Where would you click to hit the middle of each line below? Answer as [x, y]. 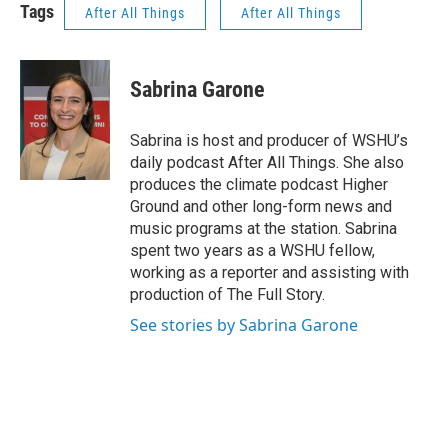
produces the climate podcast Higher [259, 184]
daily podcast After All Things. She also [267, 162]
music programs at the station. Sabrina [263, 228]
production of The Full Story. [227, 294]
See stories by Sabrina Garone [244, 325]
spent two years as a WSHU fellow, [252, 250]
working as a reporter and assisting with [269, 272]
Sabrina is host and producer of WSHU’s [269, 140]
